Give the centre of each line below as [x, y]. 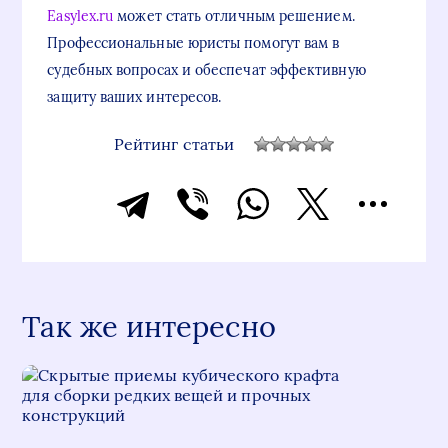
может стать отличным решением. [234, 16]
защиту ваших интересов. [134, 97]
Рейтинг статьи [174, 143]
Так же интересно [149, 326]
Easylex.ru [80, 16]
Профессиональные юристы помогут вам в [193, 43]
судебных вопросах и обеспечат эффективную [206, 70]
